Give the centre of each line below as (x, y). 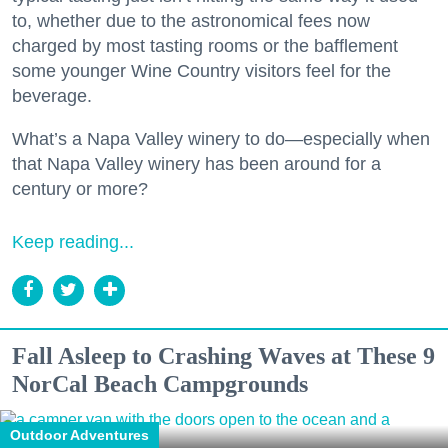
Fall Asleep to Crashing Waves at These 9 (223, 355)
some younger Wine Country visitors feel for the (201, 70)
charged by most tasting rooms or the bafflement (205, 45)
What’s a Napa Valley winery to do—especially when (221, 138)
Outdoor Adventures (79, 434)
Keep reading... (73, 241)
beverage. (52, 95)
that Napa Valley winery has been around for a (196, 163)
